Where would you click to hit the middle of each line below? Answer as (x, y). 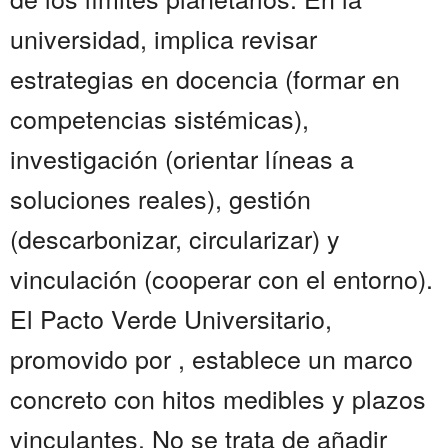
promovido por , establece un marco (211, 358)
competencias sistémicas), (159, 118)
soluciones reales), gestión (160, 198)
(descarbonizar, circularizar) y (175, 238)
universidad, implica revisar (163, 38)
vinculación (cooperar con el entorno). (221, 278)
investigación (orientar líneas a (182, 158)
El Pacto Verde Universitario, (171, 318)
